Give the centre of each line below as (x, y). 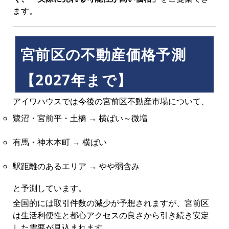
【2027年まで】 (76, 79)
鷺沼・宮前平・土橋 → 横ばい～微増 (80, 118)
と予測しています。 (49, 188)
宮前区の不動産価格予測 (103, 54)
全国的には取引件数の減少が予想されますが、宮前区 (111, 203)
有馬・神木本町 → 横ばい (60, 142)
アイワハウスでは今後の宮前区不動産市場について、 (111, 101)
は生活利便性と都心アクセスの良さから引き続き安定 (111, 215)
